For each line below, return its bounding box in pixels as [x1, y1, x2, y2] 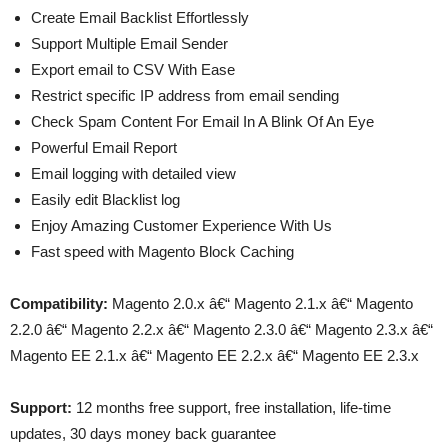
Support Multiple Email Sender [31, 35, 228, 53]
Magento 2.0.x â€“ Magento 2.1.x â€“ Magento [112, 295, 413, 313]
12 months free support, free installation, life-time [72, 399, 391, 417]
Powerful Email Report [31, 139, 177, 157]
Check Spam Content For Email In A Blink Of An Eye [31, 113, 374, 131]
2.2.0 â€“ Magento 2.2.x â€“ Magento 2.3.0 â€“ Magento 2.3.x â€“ [10, 321, 433, 339]
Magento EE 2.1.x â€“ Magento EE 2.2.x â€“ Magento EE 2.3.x [10, 347, 419, 365]
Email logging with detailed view [31, 165, 236, 183]
